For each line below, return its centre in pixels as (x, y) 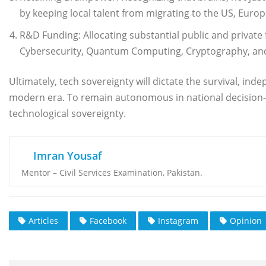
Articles (43, 221)
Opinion (246, 221)
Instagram (178, 221)
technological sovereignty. (67, 113)
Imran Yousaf (68, 155)
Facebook (108, 221)
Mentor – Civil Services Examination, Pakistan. (112, 172)
